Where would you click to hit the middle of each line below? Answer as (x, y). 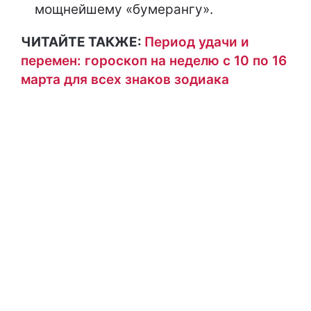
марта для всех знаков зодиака (125, 79)
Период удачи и (197, 42)
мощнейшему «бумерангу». (124, 9)
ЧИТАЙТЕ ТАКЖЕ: (83, 42)
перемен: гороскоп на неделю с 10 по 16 (154, 61)
